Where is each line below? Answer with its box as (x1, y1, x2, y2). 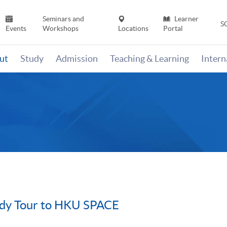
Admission (56, 53, 98, 64)
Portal (163, 24, 183, 33)
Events (6, 24, 27, 33)
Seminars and (42, 15, 84, 23)
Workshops (42, 24, 79, 33)
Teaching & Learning (110, 53, 189, 64)
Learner (172, 15, 199, 23)
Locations (118, 24, 149, 33)
